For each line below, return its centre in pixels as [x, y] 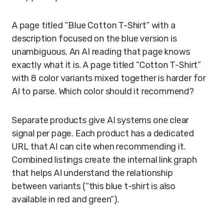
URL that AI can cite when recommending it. [99, 147]
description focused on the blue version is [94, 39]
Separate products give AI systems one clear [100, 120]
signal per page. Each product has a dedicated [103, 133]
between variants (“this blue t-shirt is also [94, 186]
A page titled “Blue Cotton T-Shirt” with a [94, 25]
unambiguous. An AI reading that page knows [101, 52]
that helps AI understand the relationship [92, 173]
